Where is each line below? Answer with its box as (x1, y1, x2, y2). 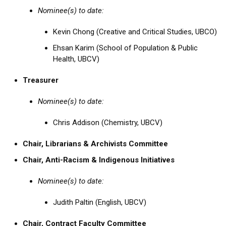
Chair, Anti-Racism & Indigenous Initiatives (23, 155, 175, 165)
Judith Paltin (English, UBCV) (53, 198, 146, 207)
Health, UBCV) (53, 54, 99, 64)
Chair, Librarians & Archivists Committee (23, 139, 168, 149)
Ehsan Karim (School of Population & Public (53, 43, 198, 53)
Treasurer (23, 76, 59, 85)
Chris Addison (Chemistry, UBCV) (53, 118, 162, 128)
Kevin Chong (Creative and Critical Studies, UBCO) (53, 27, 217, 37)
